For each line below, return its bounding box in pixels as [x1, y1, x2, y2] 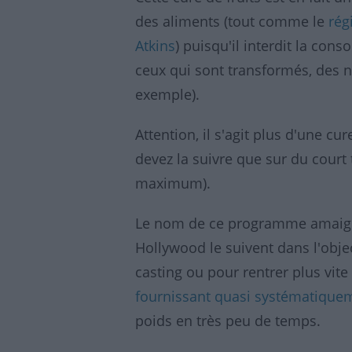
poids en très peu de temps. [135, 311, 321, 330]
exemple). [135, 85, 200, 104]
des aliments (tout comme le [135, 12, 328, 31]
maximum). [135, 174, 211, 192]
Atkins [135, 36, 175, 55]
